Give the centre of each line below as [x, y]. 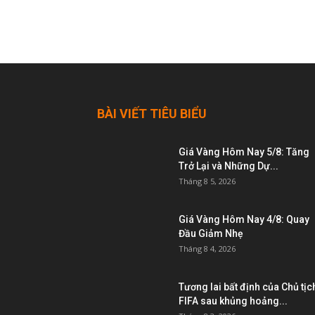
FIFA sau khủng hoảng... [233, 301]
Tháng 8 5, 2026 [207, 181]
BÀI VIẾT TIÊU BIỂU [152, 113]
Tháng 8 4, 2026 [207, 248]
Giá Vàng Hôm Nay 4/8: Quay [244, 219]
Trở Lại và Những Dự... [229, 166]
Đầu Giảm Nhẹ [211, 233]
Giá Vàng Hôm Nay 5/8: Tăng [244, 152]
